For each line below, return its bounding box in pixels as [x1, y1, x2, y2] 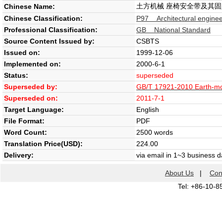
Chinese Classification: [4, 14, 83, 22]
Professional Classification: [4, 26, 98, 34]
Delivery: [4, 151, 34, 159]
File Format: [4, 117, 45, 125]
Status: [4, 71, 28, 79]
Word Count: [4, 128, 47, 136]
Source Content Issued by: [4, 37, 95, 45]
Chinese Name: [4, 2, 55, 10]
